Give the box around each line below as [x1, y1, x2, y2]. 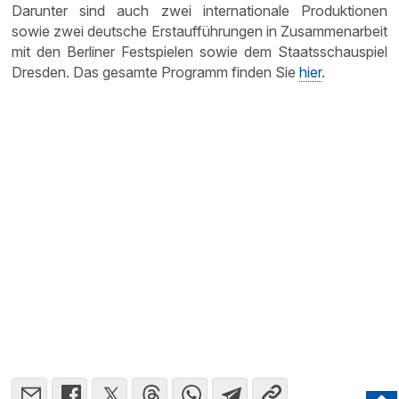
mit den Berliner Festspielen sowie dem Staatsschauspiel [12, 43, 387, 61]
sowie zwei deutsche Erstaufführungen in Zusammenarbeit [12, 22, 387, 40]
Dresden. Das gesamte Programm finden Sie [12, 63, 300, 81]
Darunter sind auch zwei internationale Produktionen [12, 2, 387, 20]
